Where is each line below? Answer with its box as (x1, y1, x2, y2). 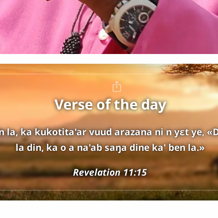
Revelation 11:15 (73, 165, 147, 179)
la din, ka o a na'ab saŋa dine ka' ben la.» (15, 141, 205, 154)
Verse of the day (54, 94, 166, 114)
